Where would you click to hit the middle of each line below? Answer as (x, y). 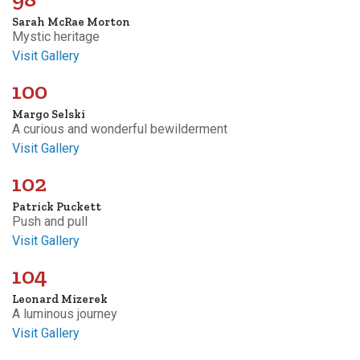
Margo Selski (49, 114)
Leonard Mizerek (60, 299)
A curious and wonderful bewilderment (120, 129)
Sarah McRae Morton (71, 21)
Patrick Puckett (57, 206)
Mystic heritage (56, 36)
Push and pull (50, 221)
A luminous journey (65, 313)
